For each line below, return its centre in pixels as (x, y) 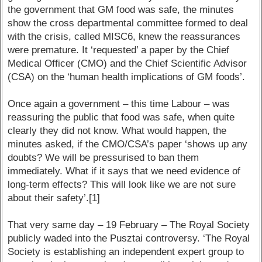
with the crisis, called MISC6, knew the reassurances (124, 37)
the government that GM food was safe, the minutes (121, 10)
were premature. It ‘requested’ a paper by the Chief (119, 50)
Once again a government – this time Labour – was (119, 104)
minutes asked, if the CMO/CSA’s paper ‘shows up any (128, 144)
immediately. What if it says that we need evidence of (124, 171)
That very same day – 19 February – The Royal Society (129, 225)
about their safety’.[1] (54, 198)
